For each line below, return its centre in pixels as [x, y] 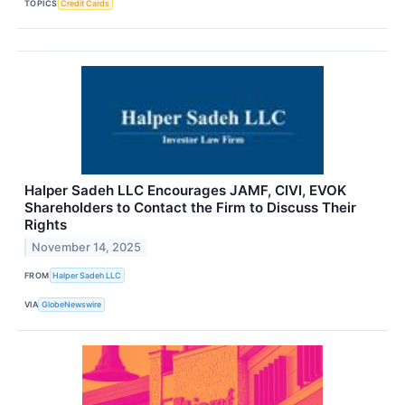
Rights [46, 225]
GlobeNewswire [72, 305]
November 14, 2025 [87, 248]
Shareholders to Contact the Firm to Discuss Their [190, 208]
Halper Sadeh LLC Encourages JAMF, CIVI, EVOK [185, 191]
